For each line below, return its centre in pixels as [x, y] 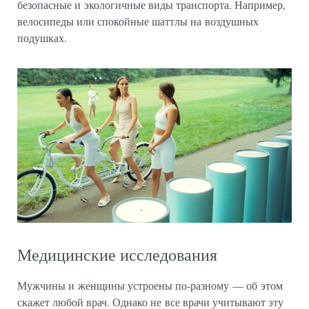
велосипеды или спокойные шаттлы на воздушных [138, 21]
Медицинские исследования [117, 255]
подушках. [42, 37]
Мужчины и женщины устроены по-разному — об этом [150, 285]
